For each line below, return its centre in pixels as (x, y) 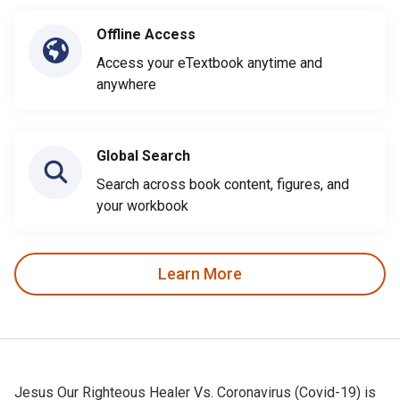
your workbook (142, 205)
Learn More (200, 274)
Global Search (143, 155)
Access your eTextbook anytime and (209, 62)
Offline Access (146, 34)
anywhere (126, 84)
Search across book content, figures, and (223, 184)
